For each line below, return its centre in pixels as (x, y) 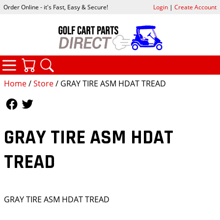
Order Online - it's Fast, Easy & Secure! (56, 7)
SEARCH (92, 61)
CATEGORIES (64, 60)
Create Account (195, 7)
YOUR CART (80, 61)
